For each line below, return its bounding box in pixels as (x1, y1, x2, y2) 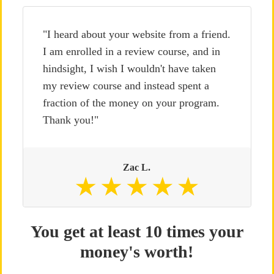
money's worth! (80, 242, 194, 261)
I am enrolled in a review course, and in (42, 45, 220, 57)
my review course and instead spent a (42, 80, 209, 92)
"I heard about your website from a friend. (42, 28, 231, 40)
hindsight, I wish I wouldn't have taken (42, 62, 216, 75)
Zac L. (123, 162, 151, 172)
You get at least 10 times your (30, 222, 243, 241)
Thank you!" (42, 114, 98, 126)
